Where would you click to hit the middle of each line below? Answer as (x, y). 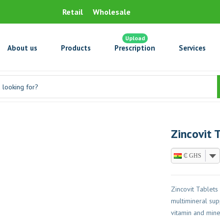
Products (76, 48)
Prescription (135, 48)
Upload (135, 38)
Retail (73, 12)
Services (192, 48)
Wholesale (112, 12)
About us (23, 48)
